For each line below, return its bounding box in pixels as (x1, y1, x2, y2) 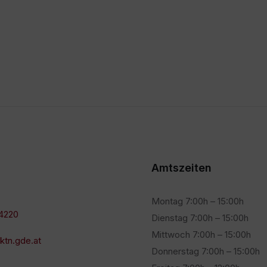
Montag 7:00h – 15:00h (151, 195, 244, 207)
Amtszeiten (151, 162, 212, 174)
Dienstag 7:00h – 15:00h (151, 212, 249, 223)
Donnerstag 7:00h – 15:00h (151, 246, 260, 257)
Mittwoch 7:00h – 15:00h (151, 229, 251, 240)
